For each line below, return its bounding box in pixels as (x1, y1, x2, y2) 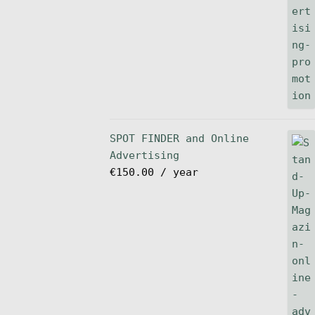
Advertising (109, 149, 179, 162)
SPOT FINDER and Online (109, 132, 249, 146)
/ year (160, 166, 198, 179)
